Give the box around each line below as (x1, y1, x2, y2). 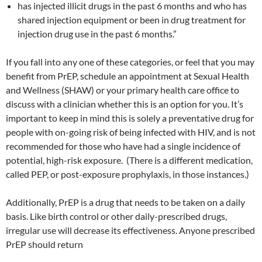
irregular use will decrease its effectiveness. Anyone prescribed (6, 225, 255, 236)
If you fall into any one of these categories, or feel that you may (6, 56, 254, 68)
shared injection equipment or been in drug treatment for (18, 14, 246, 26)
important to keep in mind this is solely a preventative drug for (6, 112, 254, 124)
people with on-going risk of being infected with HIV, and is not (6, 126, 256, 138)
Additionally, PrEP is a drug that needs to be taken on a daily (6, 196, 245, 208)
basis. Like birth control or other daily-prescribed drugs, (6, 211, 227, 222)
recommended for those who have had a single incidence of (6, 140, 240, 152)
